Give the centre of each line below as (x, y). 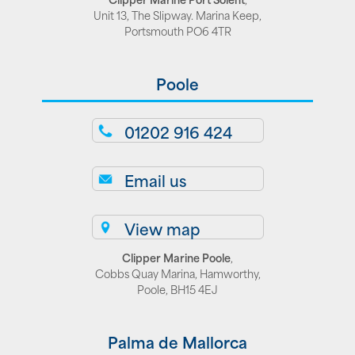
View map (162, 229)
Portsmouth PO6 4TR (177, 31)
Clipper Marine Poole (176, 258)
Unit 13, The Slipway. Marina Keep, (177, 15)
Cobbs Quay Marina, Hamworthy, (177, 273)
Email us (155, 180)
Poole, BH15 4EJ (177, 289)
